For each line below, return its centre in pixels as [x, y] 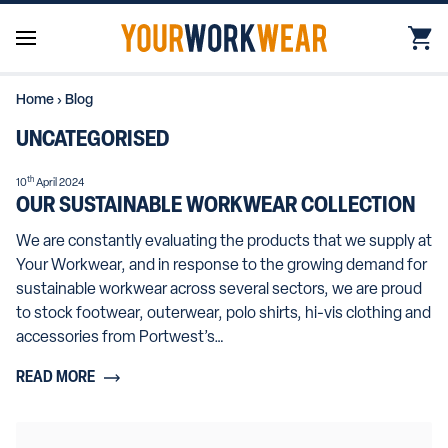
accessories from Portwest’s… [120, 337]
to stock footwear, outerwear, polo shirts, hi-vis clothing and [223, 313]
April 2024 [59, 183]
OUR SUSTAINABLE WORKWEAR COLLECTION [215, 206]
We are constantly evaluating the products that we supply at [224, 241]
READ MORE [55, 377]
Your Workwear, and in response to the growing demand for [221, 265]
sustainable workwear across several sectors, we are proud [219, 289]
